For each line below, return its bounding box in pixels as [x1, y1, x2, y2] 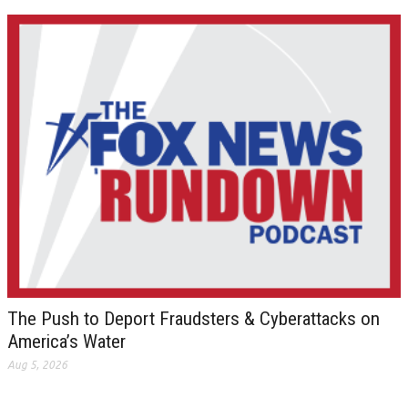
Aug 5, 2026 [7, 358, 67, 371]
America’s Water [7, 330, 126, 352]
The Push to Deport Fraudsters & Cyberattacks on [7, 307, 380, 330]
